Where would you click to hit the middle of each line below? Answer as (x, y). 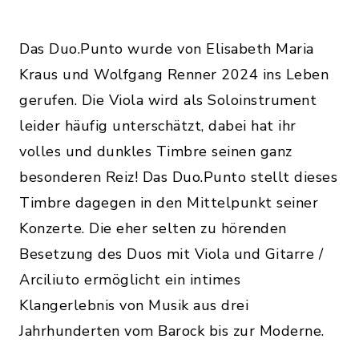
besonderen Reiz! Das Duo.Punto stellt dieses (178, 177)
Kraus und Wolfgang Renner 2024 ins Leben (174, 75)
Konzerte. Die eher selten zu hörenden (153, 228)
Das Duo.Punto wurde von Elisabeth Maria (167, 49)
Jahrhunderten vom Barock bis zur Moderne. (172, 331)
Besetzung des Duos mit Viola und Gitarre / (171, 254)
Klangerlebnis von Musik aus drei (134, 305)
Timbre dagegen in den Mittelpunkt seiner (169, 203)
